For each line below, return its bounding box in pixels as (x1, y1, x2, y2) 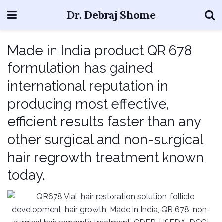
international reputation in (7, 77, 168, 94)
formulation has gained (7, 59, 153, 76)
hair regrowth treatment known (7, 149, 204, 165)
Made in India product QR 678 (7, 42, 192, 58)
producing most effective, (7, 95, 169, 111)
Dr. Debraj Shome (66, 8, 156, 22)
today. (7, 166, 45, 183)
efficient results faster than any (7, 113, 201, 129)
